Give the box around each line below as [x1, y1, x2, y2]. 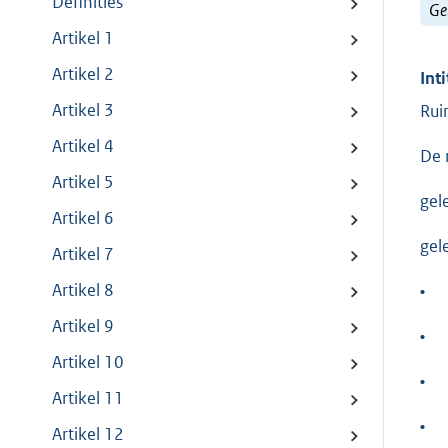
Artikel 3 [52, 99, 114, 122]
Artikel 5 [52, 171, 114, 194]
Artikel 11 [52, 387, 124, 410]
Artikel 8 [52, 279, 114, 302]
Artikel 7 [52, 243, 114, 266]
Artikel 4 [52, 135, 114, 158]
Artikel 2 [52, 63, 114, 86]
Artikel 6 [52, 207, 114, 230]
